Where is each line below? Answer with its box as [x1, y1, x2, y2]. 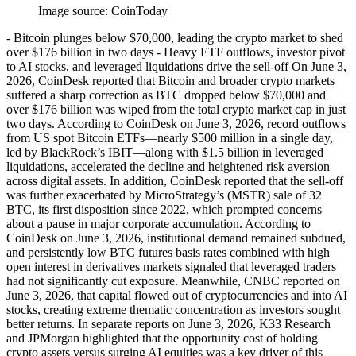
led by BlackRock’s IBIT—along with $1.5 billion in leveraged [6, 145, 323, 159]
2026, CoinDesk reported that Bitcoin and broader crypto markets [6, 73, 335, 87]
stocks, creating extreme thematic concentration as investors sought [6, 302, 340, 316]
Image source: [38, 3, 111, 17]
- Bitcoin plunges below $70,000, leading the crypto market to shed [6, 30, 343, 44]
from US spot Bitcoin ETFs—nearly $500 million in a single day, [6, 130, 333, 145]
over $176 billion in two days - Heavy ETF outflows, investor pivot [6, 44, 345, 59]
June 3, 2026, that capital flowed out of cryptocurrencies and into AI [6, 288, 347, 302]
